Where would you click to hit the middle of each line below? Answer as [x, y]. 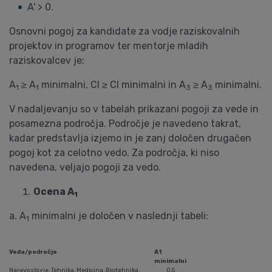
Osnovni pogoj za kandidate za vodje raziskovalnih [124, 31]
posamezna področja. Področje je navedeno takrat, [125, 124]
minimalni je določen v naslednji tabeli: [119, 216]
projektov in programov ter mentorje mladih [109, 46]
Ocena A [54, 192]
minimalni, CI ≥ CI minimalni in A [112, 85]
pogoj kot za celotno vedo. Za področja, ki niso [114, 153]
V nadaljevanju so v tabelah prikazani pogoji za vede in [134, 109]
